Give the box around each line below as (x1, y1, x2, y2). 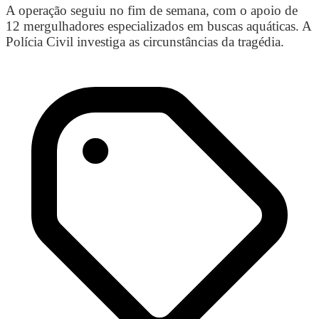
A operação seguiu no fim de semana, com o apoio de (6, 2, 298, 18)
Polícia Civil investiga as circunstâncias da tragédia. (6, 33, 284, 49)
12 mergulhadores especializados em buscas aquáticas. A (6, 18, 311, 33)
